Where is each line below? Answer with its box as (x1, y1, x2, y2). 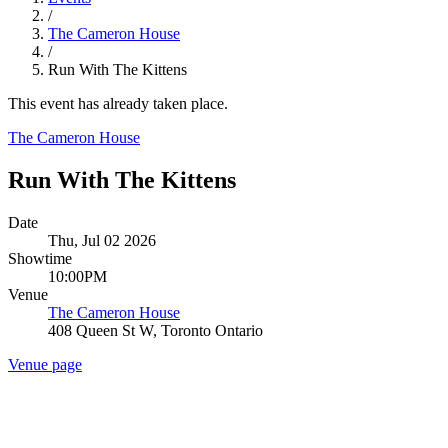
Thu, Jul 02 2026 (48, 231, 156, 249)
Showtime (8, 249, 72, 267)
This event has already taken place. (8, 95, 228, 112)
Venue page (8, 355, 82, 373)
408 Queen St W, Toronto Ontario (48, 321, 263, 339)
